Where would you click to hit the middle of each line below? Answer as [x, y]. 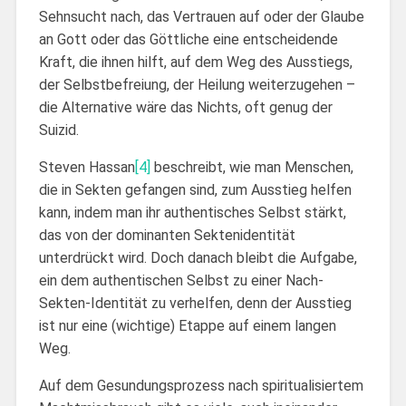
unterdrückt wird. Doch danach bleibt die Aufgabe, [198, 257]
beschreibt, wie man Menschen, [251, 167]
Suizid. [58, 130]
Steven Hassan [87, 167]
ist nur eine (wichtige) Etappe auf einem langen [187, 325]
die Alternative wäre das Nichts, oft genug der [185, 107]
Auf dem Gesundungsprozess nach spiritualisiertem [201, 385]
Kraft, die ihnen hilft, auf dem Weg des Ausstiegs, [195, 62]
